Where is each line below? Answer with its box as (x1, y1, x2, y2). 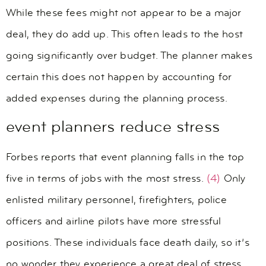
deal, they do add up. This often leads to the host (6, 28, 243, 40)
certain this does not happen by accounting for (6, 71, 232, 83)
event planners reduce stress (6, 119, 220, 137)
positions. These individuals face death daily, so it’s (6, 237, 249, 249)
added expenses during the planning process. (6, 93, 227, 104)
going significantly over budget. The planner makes (6, 50, 252, 62)
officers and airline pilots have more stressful (6, 216, 221, 228)
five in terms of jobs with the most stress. (6, 173, 207, 185)
